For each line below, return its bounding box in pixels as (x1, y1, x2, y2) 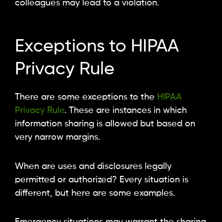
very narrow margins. (15, 133, 100, 142)
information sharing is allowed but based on (15, 119, 195, 129)
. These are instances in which (64, 106, 187, 115)
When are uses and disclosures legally (15, 162, 171, 171)
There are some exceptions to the (15, 93, 157, 102)
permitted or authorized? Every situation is (15, 175, 188, 184)
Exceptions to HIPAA (15, 38, 179, 56)
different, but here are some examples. (15, 188, 175, 198)
